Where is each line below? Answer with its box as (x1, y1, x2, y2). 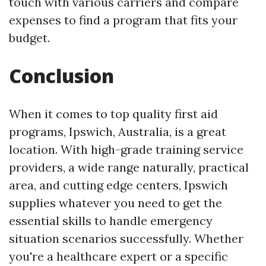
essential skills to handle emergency (9, 213, 213, 229)
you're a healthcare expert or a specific (9, 249, 228, 264)
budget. (9, 30, 50, 46)
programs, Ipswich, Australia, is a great (9, 124, 226, 140)
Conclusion (9, 63, 114, 89)
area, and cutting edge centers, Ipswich (9, 178, 228, 193)
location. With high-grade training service (9, 142, 243, 157)
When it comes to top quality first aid (9, 106, 218, 122)
